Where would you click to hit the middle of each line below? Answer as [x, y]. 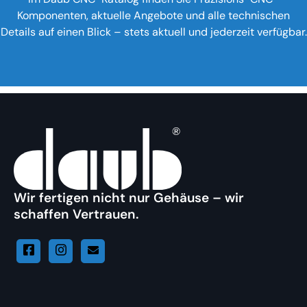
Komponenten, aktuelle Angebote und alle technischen [153, 16]
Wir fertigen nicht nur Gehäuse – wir [129, 197]
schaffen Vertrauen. [76, 214]
